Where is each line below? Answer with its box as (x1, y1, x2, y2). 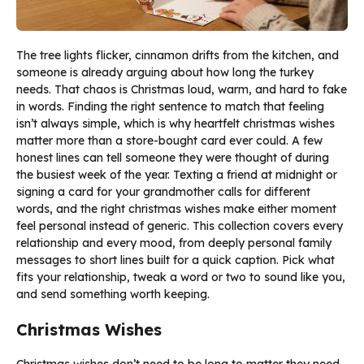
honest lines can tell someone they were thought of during (16, 149, 329, 165)
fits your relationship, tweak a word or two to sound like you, (16, 269, 345, 284)
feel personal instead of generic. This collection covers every (16, 218, 343, 233)
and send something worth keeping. (16, 286, 210, 301)
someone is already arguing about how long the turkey (16, 64, 314, 80)
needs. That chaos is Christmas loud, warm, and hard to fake (16, 81, 347, 97)
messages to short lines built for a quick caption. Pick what (16, 252, 335, 267)
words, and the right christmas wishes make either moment (16, 201, 336, 216)
